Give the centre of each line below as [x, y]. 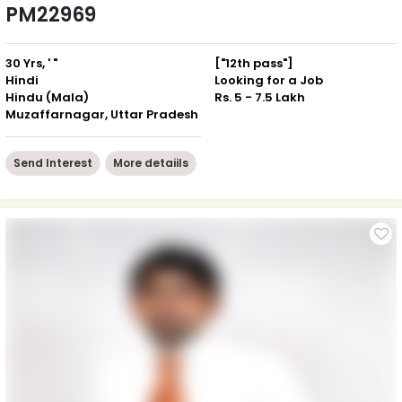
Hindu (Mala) [47, 97]
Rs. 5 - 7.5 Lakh [260, 97]
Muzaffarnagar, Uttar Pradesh [102, 114]
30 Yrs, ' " [31, 63]
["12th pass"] [254, 63]
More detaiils [151, 162]
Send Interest [53, 162]
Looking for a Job [269, 80]
